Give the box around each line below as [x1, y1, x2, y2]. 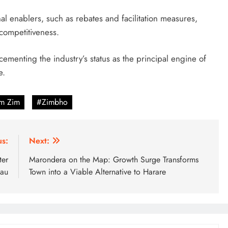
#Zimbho [37, 96, 68, 108]
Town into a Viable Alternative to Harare [29, 165, 166, 178]
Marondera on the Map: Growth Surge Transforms [29, 153, 198, 165]
